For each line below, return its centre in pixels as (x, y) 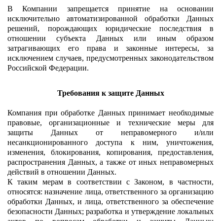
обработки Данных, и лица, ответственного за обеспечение (110, 201)
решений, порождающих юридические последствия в (110, 28)
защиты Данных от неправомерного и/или (110, 132)
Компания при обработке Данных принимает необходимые (110, 112)
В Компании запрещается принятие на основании (110, 8)
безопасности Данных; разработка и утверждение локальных (110, 211)
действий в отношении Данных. (62, 172)
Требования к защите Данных (110, 93)
